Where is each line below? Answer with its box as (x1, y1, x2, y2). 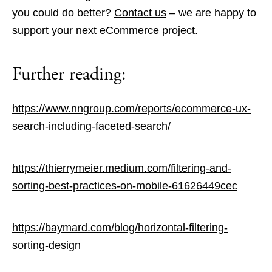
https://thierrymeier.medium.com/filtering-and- (12, 161, 231, 174)
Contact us (114, 6, 166, 19)
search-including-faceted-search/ (12, 120, 171, 132)
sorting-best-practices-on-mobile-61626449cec (12, 179, 237, 192)
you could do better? (12, 6, 114, 19)
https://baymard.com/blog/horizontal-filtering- (12, 221, 228, 234)
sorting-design (12, 239, 81, 251)
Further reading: (12, 62, 126, 86)
